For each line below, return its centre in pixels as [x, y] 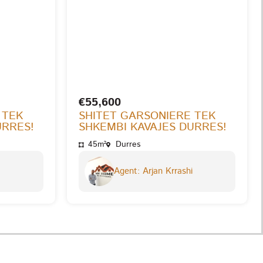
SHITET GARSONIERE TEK [147, 116]
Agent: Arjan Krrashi [153, 171]
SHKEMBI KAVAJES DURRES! [152, 127]
